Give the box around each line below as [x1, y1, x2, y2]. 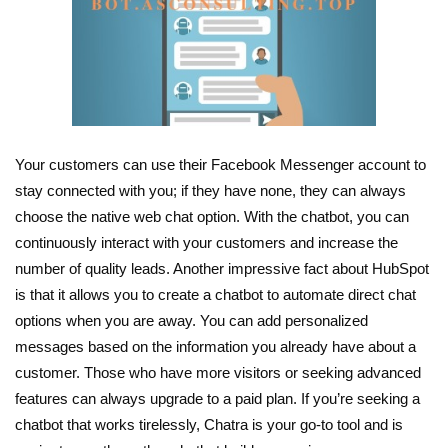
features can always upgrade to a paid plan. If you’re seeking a [15, 390, 420, 408]
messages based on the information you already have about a [15, 338, 416, 356]
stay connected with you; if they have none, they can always [15, 182, 406, 200]
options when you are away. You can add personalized [15, 312, 368, 330]
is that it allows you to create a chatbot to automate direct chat [15, 286, 416, 304]
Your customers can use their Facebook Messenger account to [15, 156, 426, 174]
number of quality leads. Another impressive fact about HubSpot [15, 260, 429, 278]
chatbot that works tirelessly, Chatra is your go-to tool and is [15, 416, 403, 434]
